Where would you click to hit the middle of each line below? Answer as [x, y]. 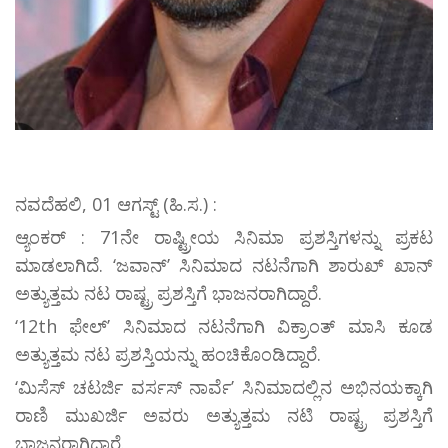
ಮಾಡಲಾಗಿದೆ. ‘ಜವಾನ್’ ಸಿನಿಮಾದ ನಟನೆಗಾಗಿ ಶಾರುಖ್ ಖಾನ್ [224, 265]
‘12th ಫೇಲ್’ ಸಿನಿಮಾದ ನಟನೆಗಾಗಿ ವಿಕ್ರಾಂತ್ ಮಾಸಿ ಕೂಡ [224, 326]
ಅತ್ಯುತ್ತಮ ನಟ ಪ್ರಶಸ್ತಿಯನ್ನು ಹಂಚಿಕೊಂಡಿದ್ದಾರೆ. [168, 354]
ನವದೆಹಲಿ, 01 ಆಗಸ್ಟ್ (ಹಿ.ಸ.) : [116, 204]
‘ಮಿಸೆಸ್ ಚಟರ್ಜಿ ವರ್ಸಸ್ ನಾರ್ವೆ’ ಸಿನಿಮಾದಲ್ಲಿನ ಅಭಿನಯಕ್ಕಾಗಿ [224, 387]
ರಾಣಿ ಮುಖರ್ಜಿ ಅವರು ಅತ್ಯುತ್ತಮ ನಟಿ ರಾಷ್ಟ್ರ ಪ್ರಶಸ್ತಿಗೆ [224, 415]
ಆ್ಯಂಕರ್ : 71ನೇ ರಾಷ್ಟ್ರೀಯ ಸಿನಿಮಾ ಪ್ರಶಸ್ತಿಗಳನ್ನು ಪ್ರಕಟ [224, 237]
